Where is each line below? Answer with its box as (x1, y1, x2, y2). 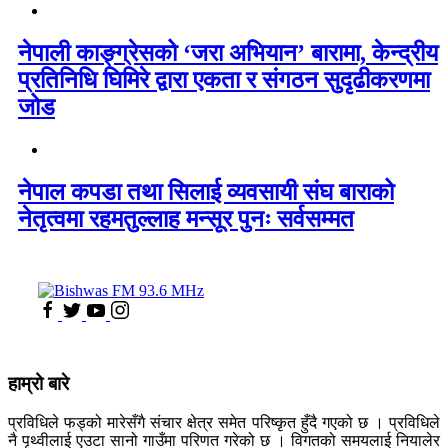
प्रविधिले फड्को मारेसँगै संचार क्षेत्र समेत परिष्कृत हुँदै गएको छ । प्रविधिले (8, 413, 440, 431)
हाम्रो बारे (8, 373, 69, 395)
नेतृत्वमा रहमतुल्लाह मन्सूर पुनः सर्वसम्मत (18, 205, 354, 232)
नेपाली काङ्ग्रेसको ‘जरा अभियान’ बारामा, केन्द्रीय (18, 39, 438, 66)
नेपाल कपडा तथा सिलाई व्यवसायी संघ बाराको (18, 178, 394, 205)
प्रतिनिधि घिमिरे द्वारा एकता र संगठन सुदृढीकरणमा (18, 66, 430, 93)
